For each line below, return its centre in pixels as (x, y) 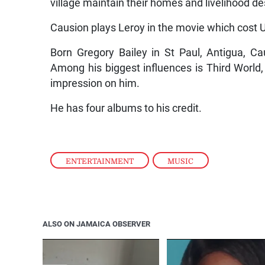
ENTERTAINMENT (100, 161)
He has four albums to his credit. (126, 108)
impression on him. (95, 83)
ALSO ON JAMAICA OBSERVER (96, 224)
